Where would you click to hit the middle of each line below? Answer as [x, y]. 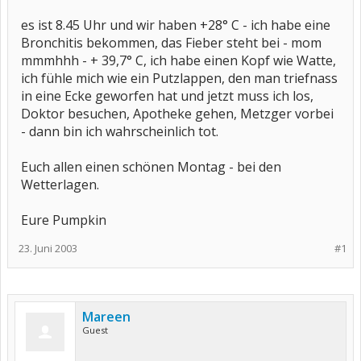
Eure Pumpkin [64, 220]
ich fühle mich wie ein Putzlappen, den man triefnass [179, 78]
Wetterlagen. [60, 185]
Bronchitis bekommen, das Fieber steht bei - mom [171, 43]
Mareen [106, 317]
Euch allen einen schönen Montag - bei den [151, 167]
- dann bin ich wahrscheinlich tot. [120, 131]
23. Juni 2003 [48, 248]
